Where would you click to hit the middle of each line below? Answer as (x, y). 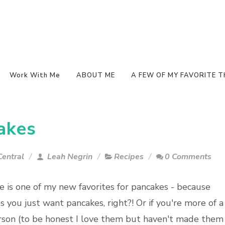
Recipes (129, 157)
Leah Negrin (69, 157)
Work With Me (35, 75)
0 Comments (188, 157)
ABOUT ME (96, 75)
